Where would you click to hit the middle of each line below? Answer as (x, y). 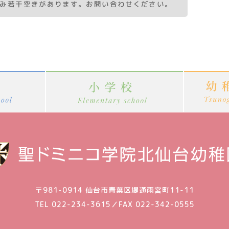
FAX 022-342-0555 (156, 204)
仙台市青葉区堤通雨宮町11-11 (138, 190)
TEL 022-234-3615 (73, 204)
